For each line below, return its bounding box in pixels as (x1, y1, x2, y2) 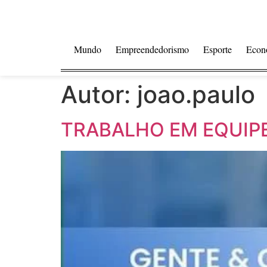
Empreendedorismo (116, 42, 189, 55)
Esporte (203, 42, 232, 55)
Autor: (61, 79, 137, 109)
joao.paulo (137, 79, 255, 109)
